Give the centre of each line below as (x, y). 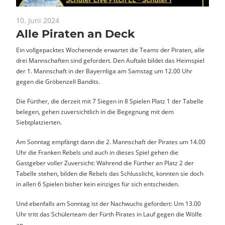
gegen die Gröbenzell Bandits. (58, 81)
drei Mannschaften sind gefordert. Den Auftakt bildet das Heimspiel (110, 60)
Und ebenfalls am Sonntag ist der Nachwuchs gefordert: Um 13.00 (108, 203)
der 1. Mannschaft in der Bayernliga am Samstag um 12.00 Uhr (104, 71)
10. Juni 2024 (38, 20)
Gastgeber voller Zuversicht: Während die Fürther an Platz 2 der (105, 163)
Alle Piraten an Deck (76, 34)
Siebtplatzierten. (39, 122)
